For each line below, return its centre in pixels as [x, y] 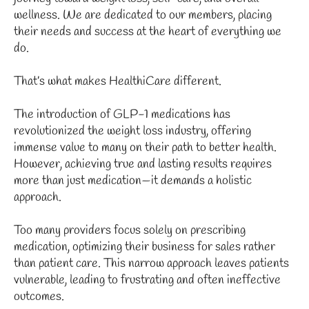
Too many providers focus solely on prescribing [130, 230]
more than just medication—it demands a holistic [133, 180]
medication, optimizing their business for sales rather [144, 247]
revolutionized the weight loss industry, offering [132, 131]
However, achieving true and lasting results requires [143, 164]
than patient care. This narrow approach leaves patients [151, 263]
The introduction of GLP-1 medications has [122, 114]
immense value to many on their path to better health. [145, 147]
